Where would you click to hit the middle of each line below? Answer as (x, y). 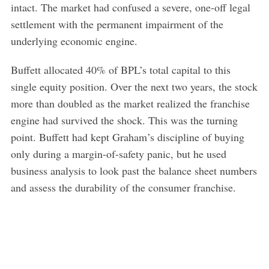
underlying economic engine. (74, 41)
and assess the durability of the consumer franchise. (123, 187)
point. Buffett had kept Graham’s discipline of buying (127, 137)
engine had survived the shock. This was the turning (124, 120)
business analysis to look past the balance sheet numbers (134, 170)
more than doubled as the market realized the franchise (130, 103)
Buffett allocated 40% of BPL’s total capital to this (120, 69)
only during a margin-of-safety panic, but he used (118, 153)
